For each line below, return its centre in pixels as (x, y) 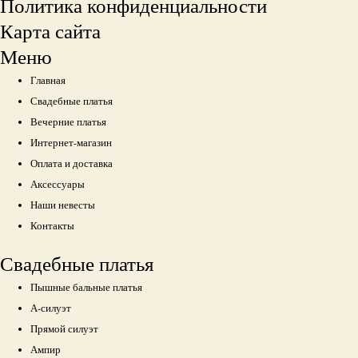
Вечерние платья (69, 121)
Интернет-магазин (72, 142)
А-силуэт (51, 308)
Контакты (53, 225)
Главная (48, 80)
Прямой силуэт (65, 329)
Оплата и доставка (72, 163)
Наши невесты (63, 205)
